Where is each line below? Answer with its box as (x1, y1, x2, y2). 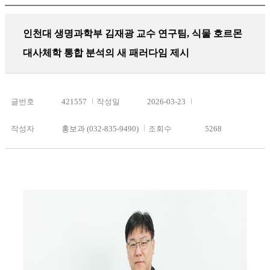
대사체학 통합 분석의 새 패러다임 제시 (23, 48, 189, 58)
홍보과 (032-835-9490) (61, 124, 139, 133)
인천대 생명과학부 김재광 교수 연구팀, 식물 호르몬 (23, 28, 242, 39)
